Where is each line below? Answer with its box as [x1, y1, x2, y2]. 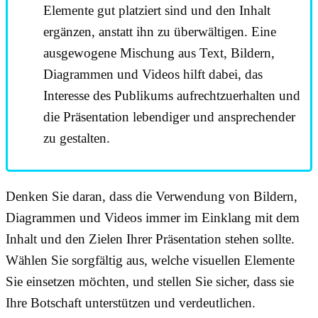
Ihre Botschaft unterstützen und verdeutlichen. [6, 295, 256, 310]
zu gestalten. [43, 130, 110, 146]
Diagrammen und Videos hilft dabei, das [43, 66, 263, 82]
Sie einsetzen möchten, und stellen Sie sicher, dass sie [6, 273, 294, 289]
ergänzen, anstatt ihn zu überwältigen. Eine [43, 23, 276, 39]
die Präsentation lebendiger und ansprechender [43, 109, 295, 124]
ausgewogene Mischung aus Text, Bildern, [43, 45, 275, 60]
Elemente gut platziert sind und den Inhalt [43, 2, 270, 18]
